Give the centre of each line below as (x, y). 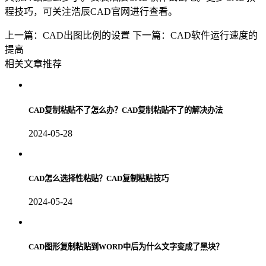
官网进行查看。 (144, 12)
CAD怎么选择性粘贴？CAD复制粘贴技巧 (99, 178)
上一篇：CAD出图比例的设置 (67, 36)
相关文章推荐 (33, 64)
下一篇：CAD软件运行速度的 (195, 36)
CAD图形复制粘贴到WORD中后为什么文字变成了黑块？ (126, 247)
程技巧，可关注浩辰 (47, 12)
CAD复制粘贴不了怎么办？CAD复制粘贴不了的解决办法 (126, 110)
